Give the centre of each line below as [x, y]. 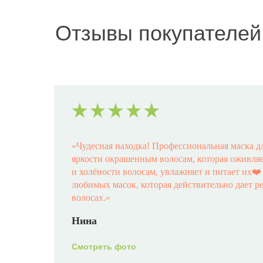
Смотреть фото [104, 246]
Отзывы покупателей [158, 33]
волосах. [89, 197]
